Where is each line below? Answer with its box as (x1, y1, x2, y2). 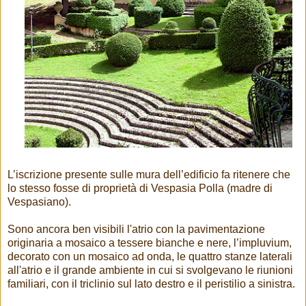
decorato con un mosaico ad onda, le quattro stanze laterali (8, 250, 292, 262)
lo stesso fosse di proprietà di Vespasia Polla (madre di (8, 182, 273, 194)
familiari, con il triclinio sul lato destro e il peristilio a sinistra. (8, 277, 295, 290)
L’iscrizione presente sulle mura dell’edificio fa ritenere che (8, 168, 290, 180)
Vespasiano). (8, 195, 74, 208)
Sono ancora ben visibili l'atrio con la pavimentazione (8, 223, 265, 235)
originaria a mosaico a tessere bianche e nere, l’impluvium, (8, 236, 292, 249)
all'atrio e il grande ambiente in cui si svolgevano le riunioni (8, 264, 293, 276)
